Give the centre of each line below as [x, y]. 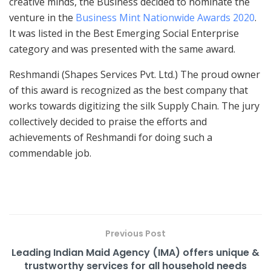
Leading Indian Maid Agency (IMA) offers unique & [135, 252]
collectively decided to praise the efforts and [108, 121]
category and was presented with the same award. [125, 49]
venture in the [42, 17]
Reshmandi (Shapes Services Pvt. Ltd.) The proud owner [135, 74]
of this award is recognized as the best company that [129, 90]
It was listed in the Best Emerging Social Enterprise [124, 33]
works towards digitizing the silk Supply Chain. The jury [134, 106]
